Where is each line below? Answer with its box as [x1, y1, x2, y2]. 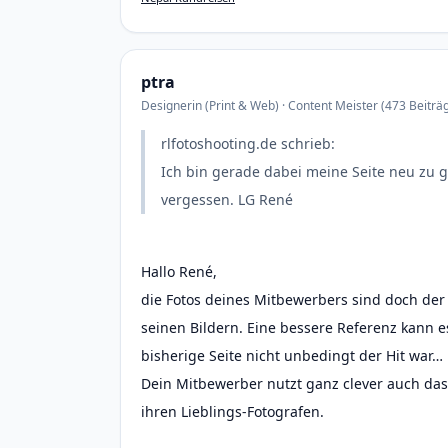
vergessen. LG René [161, 190, 293, 209]
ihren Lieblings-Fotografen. [141, 402, 324, 421]
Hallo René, [141, 262, 217, 281]
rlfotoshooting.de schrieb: [161, 134, 335, 153]
